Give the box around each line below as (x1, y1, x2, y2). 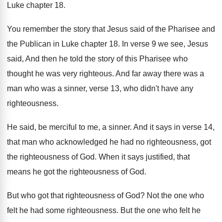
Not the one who (147, 191, 204, 200)
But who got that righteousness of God (7, 191, 140, 200)
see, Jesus (170, 40, 208, 49)
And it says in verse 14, (133, 123, 215, 132)
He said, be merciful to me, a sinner (7, 123, 130, 132)
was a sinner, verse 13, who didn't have (41, 84, 178, 93)
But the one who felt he (120, 206, 201, 215)
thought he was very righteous (7, 69, 112, 78)
